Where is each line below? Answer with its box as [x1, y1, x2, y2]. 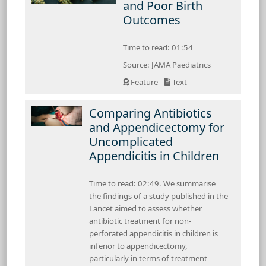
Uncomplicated [89, 133, 173, 150]
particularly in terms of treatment [89, 252, 207, 264]
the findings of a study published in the [89, 190, 228, 201]
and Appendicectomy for [89, 119, 224, 135]
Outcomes [123, 11, 181, 28]
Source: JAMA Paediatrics [123, 59, 211, 70]
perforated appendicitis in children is [89, 227, 218, 239]
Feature [129, 76, 160, 87]
